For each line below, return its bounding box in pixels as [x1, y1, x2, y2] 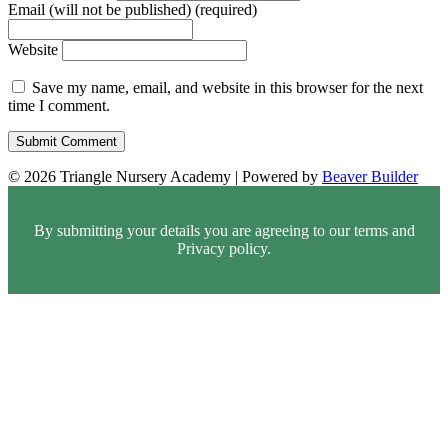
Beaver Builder [322, 168, 418, 186]
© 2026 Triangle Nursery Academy [8, 168, 231, 186]
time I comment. [8, 97, 110, 115]
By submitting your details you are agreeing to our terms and [33, 222, 415, 240]
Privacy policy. [177, 240, 271, 258]
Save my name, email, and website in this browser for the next [32, 79, 423, 97]
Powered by [242, 168, 322, 186]
